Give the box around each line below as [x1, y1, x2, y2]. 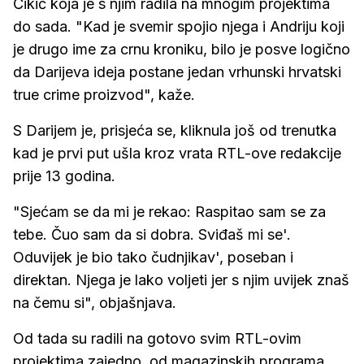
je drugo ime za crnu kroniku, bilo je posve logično [13, 41, 350, 58]
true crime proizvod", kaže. [13, 86, 195, 104]
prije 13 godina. [13, 167, 115, 185]
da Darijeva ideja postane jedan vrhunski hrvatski [13, 63, 341, 81]
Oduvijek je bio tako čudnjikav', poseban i [13, 249, 293, 266]
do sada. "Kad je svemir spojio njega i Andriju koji [13, 18, 344, 36]
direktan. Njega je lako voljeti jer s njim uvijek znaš [13, 271, 349, 289]
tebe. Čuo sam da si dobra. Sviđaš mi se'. [13, 226, 291, 244]
